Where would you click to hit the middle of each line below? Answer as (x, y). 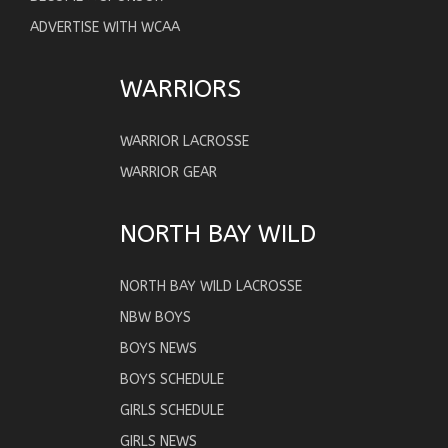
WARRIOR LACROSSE (184, 141)
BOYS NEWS (158, 348)
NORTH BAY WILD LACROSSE (211, 286)
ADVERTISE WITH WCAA (105, 27)
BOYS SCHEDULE (172, 379)
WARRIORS (180, 88)
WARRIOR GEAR (168, 172)
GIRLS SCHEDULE (172, 410)
